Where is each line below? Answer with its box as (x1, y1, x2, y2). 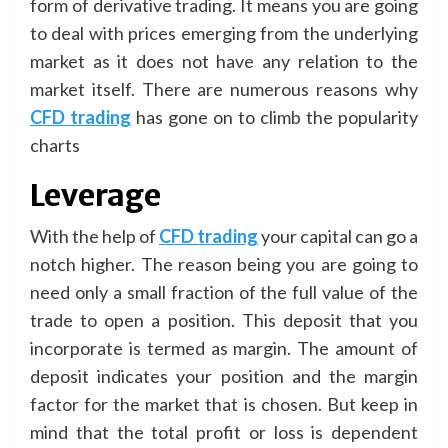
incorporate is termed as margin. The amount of (30, 336, 418, 359)
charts (30, 133, 80, 156)
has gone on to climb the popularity (131, 105, 418, 128)
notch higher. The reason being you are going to (30, 252, 418, 275)
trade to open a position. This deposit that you (30, 308, 418, 331)
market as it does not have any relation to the (30, 49, 418, 72)
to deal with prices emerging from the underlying (30, 21, 418, 44)
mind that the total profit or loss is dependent (30, 420, 418, 443)
